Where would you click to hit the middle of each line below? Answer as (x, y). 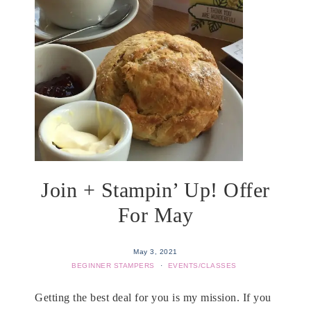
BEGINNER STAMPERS (113, 265)
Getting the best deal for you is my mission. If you (153, 297)
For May (155, 215)
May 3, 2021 (155, 251)
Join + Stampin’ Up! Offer (155, 190)
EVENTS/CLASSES (202, 265)
